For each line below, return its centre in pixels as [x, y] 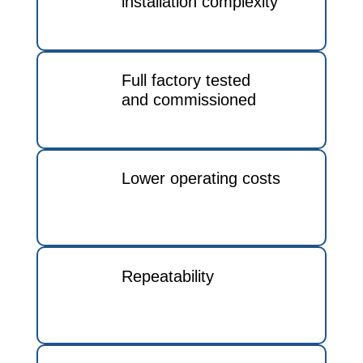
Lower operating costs [201, 178]
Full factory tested [186, 81]
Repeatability [167, 276]
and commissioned [188, 100]
